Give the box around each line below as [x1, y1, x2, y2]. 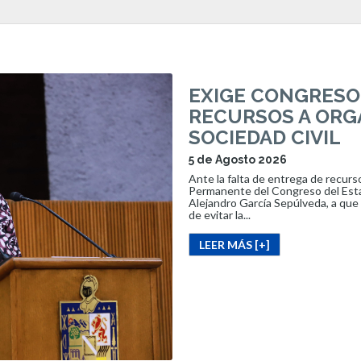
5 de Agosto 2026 [189, 153, 287, 166]
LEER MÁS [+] [199, 237, 270, 251]
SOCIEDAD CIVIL [189, 125, 341, 149]
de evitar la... [189, 207, 251, 222]
